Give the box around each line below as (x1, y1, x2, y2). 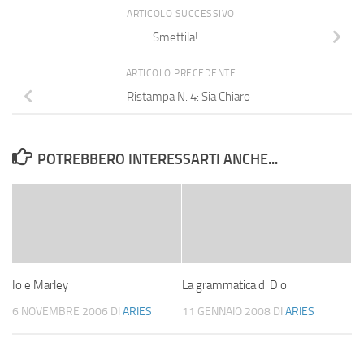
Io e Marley (12, 278, 68, 293)
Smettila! (153, 30, 198, 45)
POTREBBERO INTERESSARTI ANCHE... (37, 150, 278, 169)
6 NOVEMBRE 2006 (12, 305, 108, 319)
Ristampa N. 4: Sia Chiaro (127, 89, 250, 105)
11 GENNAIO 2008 (182, 305, 271, 319)
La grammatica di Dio (182, 278, 287, 293)
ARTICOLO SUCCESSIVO (127, 8, 237, 20)
